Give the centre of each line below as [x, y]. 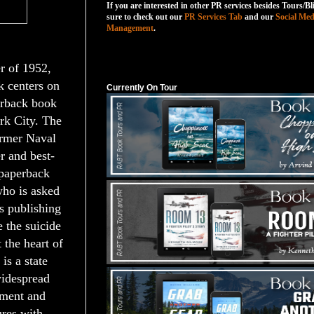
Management [130, 28]
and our [259, 17]
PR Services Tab [213, 17]
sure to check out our [144, 17]
